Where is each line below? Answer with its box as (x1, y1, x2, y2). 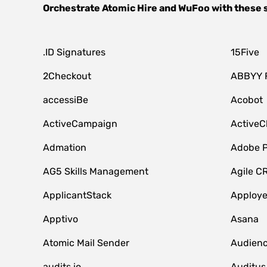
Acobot (230, 94, 263, 105)
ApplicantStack (43, 190, 111, 201)
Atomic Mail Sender (43, 237, 129, 249)
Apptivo (43, 213, 78, 225)
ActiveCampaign (43, 118, 117, 129)
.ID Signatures (43, 46, 105, 58)
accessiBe (43, 94, 88, 105)
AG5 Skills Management (43, 166, 148, 177)
